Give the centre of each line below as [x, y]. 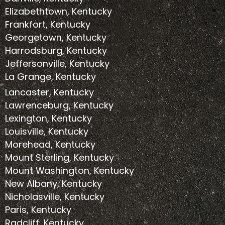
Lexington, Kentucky [48, 119]
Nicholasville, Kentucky [55, 197]
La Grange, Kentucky [50, 77]
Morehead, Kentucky [50, 145]
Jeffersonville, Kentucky [57, 64]
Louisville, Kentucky [47, 132]
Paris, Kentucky [38, 210]
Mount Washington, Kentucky [70, 171]
